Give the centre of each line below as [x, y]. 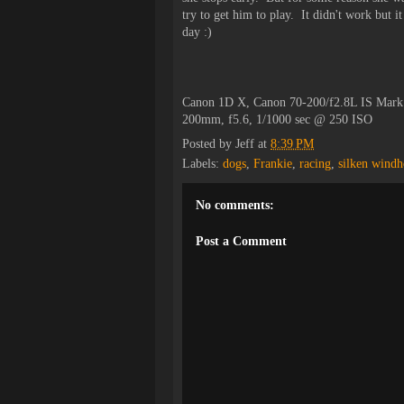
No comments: [235, 205]
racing [315, 164]
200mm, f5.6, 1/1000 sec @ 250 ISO [277, 119]
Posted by [209, 144]
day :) [197, 32]
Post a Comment [241, 241]
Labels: [202, 164]
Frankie [273, 164]
